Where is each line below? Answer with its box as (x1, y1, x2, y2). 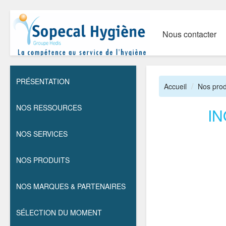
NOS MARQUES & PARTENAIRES (16, 181, 126, 191)
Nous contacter (162, 28, 216, 40)
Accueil (164, 81, 187, 91)
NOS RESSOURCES (16, 102, 82, 112)
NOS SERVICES (16, 129, 68, 139)
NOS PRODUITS (16, 155, 70, 165)
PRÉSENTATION (16, 76, 70, 86)
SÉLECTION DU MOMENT (16, 207, 102, 217)
